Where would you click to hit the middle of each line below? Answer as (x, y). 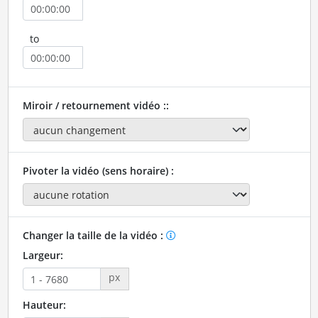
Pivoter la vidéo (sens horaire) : (98, 170)
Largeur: (43, 256)
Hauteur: (44, 305)
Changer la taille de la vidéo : (94, 236)
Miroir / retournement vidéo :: (95, 106)
